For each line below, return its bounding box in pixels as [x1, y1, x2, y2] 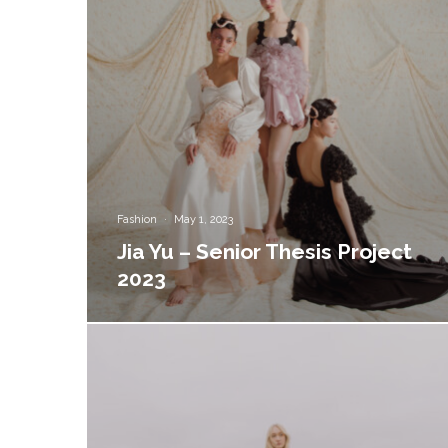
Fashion [117, 212, 158, 226]
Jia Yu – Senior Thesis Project [117, 238, 413, 264]
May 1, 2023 [174, 212, 234, 226]
